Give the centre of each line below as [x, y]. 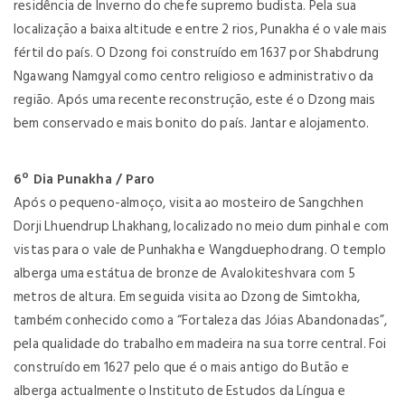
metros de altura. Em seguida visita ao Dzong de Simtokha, [187, 297]
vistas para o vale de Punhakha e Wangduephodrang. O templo [200, 250]
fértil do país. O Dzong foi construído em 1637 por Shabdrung [197, 53]
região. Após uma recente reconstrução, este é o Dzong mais [195, 100]
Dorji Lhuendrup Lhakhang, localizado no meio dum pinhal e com [202, 226]
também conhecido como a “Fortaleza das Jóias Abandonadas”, [201, 320]
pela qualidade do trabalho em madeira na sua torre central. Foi [200, 344]
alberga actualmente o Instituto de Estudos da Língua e [179, 391]
